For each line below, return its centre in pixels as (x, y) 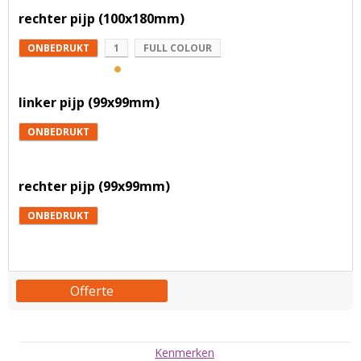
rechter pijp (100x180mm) (102, 19)
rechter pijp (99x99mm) (94, 187)
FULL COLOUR (178, 48)
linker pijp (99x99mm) (89, 103)
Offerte (91, 291)
